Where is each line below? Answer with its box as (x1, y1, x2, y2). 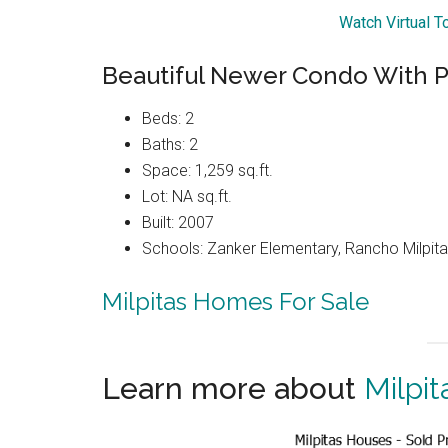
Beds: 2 (142, 109, 194, 128)
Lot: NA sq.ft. (142, 187, 232, 206)
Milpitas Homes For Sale (102, 287, 369, 316)
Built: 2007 (142, 213, 214, 232)
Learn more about (102, 370, 364, 406)
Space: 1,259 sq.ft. (142, 161, 273, 180)
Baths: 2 (142, 135, 198, 154)
